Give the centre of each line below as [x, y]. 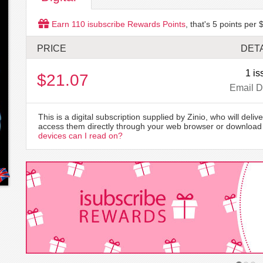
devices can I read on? [80, 136]
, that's [199, 24]
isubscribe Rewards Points [135, 24]
